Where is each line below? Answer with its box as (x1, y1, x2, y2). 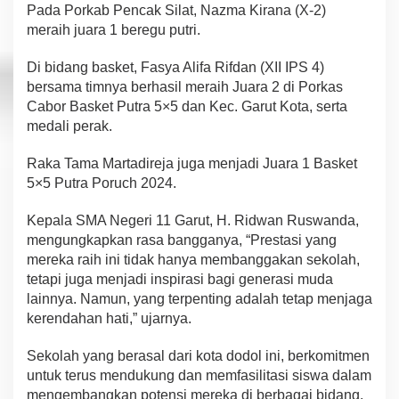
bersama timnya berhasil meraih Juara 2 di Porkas (27, 79, 343, 95)
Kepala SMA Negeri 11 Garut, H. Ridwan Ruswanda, (27, 213, 359, 229)
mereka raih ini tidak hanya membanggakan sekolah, (27, 252, 360, 268)
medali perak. (27, 118, 112, 134)
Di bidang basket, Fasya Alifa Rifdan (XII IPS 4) (27, 60, 324, 76)
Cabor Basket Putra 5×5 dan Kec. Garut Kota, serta (27, 99, 347, 115)
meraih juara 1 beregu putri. (27, 22, 200, 38)
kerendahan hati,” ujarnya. (27, 311, 191, 327)
